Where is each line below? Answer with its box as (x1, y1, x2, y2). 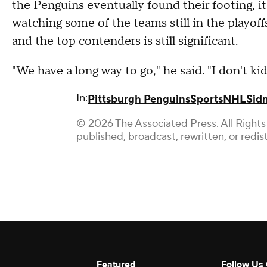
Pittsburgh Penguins (88, 92, 190, 106)
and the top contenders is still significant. (12, 33, 238, 49)
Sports (190, 92, 223, 106)
